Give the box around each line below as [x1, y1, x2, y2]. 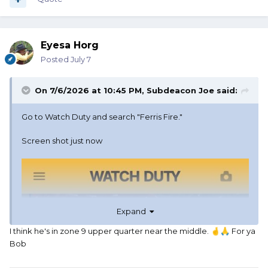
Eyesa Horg [41, 39, 99, 51]
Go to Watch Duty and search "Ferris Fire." [22, 112, 182, 122]
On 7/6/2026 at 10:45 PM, [35, 86, 147, 96]
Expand [117, 206, 150, 216]
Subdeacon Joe [147, 86, 214, 96]
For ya [230, 226, 255, 236]
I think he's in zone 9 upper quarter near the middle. [10, 226, 211, 236]
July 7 [71, 54, 91, 65]
